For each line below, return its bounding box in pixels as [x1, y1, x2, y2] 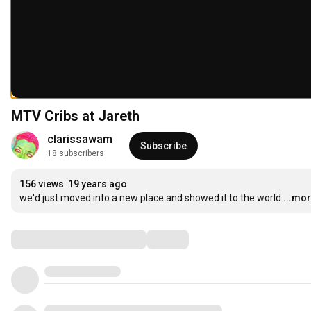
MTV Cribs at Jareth [11, 108, 140, 125]
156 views [19, 178, 64, 190]
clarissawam [47, 133, 112, 146]
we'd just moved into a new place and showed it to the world [19, 192, 281, 204]
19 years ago [68, 178, 127, 190]
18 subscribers [47, 149, 104, 159]
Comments [10, 230, 80, 248]
